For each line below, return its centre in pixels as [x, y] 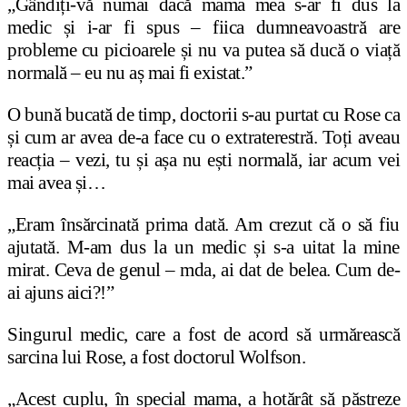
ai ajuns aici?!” [60, 293]
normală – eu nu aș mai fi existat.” [130, 73]
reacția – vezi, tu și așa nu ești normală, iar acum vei [203, 160]
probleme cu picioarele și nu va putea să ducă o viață [203, 50]
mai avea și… [56, 183]
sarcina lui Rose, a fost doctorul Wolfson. [156, 357]
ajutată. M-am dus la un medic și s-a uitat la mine [203, 248]
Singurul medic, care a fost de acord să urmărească [203, 335]
